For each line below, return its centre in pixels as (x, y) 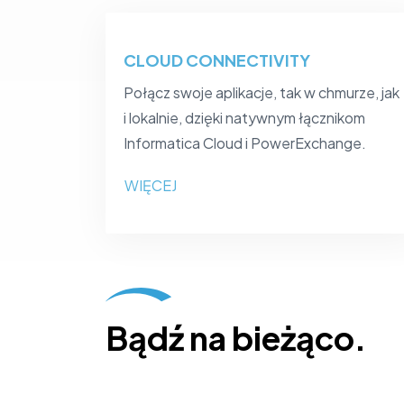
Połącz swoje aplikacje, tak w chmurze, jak (262, 92)
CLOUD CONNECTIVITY (217, 60)
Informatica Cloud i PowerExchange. (245, 143)
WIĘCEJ (151, 185)
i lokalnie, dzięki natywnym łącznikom (244, 118)
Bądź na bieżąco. (236, 338)
